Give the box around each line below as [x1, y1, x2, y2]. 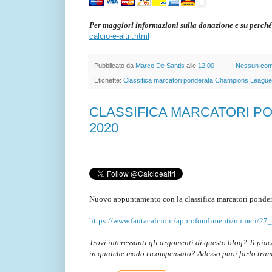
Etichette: [94, 76, 123, 84]
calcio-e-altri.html [89, 31, 149, 41]
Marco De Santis [135, 61, 185, 69]
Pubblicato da [94, 61, 135, 69]
